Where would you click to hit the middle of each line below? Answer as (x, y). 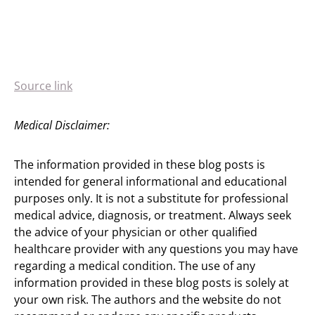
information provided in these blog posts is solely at (152, 283)
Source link (43, 86)
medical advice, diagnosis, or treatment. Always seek (153, 215)
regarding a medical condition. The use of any (135, 266)
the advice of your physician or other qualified (136, 232)
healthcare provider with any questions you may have (156, 249)
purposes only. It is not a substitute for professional (151, 198)
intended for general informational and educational (150, 181)
